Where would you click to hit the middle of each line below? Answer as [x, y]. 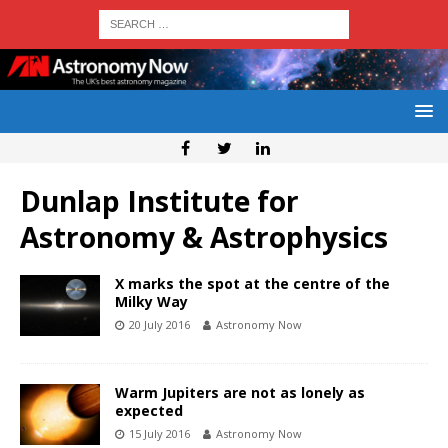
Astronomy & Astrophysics [204, 237]
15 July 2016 [159, 434]
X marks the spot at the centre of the [252, 284]
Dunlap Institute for [159, 201]
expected [149, 411]
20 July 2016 [159, 325]
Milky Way [151, 302]
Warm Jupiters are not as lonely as [240, 393]
